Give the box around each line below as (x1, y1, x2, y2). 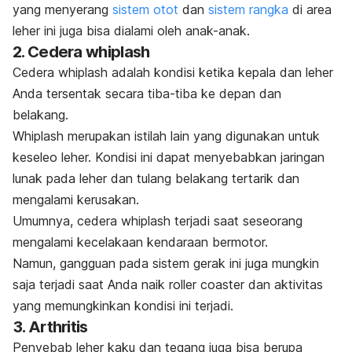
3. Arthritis (13, 317, 88, 336)
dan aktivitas (248, 277, 323, 292)
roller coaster (169, 277, 248, 292)
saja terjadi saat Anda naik (13, 277, 169, 292)
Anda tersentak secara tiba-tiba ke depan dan (13, 86, 281, 101)
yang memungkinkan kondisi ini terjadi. (13, 298, 233, 313)
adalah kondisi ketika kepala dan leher (108, 64, 333, 80)
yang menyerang (13, 2, 112, 17)
